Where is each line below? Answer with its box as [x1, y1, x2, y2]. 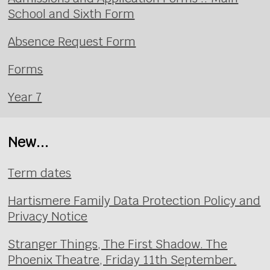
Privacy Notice [8, 208, 88, 224]
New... [8, 132, 49, 151]
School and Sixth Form [8, 6, 135, 22]
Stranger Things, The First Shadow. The [8, 236, 228, 252]
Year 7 [8, 89, 42, 105]
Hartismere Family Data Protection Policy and [8, 192, 261, 209]
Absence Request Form [8, 34, 136, 50]
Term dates [8, 165, 72, 181]
